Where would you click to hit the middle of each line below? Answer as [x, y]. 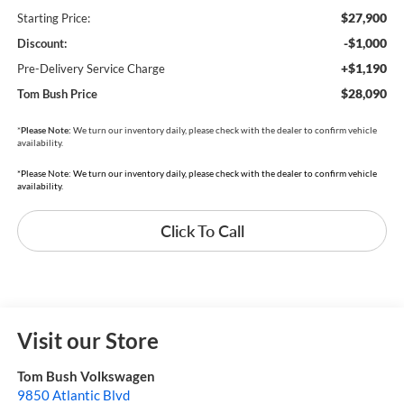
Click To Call [202, 230]
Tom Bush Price [57, 93]
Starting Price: [53, 18]
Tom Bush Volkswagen [86, 376]
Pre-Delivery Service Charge [91, 68]
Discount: [41, 43]
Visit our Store [87, 341]
